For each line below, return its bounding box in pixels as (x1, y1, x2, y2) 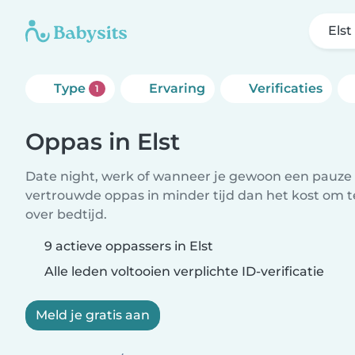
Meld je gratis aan (36, 307, 150, 323)
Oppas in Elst (25, 128, 180, 155)
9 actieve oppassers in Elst (44, 239, 213, 254)
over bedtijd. (25, 207, 107, 222)
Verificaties (248, 81, 323, 96)
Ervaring (148, 81, 205, 96)
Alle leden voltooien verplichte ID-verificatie (41, 264, 324, 279)
